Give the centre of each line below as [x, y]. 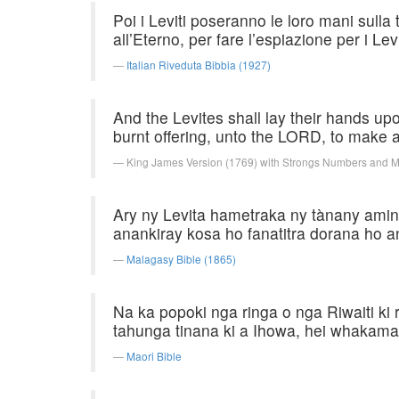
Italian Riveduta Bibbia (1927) [199, 65]
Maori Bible [154, 356]
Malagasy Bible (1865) [181, 259]
